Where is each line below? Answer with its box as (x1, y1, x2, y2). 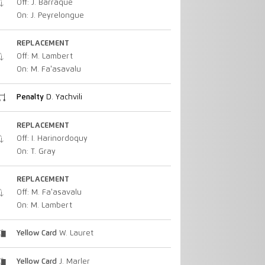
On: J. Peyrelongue (16, 11, 84, 20)
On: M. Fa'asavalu (16, 66, 81, 73)
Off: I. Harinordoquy (16, 134, 88, 143)
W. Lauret (56, 230, 93, 238)
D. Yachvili (43, 93, 82, 102)
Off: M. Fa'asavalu (16, 188, 82, 196)
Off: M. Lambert (16, 53, 73, 60)
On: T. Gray (16, 147, 56, 156)
